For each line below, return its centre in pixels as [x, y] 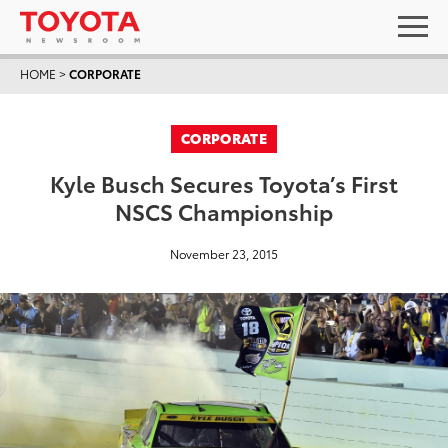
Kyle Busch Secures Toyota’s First [224, 182]
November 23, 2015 [224, 253]
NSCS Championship [224, 210]
